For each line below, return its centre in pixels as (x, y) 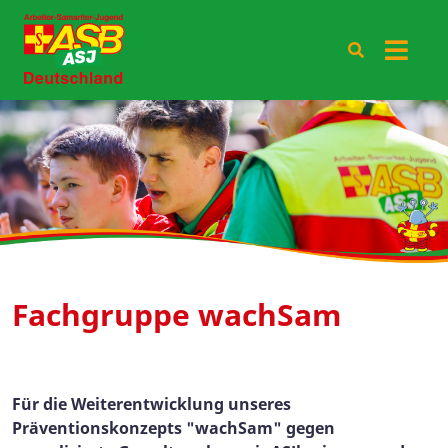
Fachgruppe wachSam (176, 314)
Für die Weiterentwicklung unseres (151, 403)
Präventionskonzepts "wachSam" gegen (173, 427)
